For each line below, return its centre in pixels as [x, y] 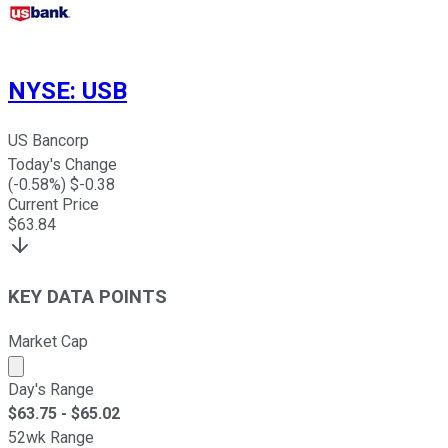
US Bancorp [48, 141]
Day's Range [51, 389]
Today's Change [62, 165]
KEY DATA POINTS [87, 296]
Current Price [53, 205]
